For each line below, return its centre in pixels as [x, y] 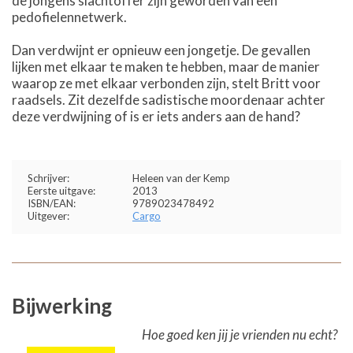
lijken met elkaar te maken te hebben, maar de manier [166, 66]
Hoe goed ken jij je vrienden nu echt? [240, 334]
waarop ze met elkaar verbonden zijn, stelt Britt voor [166, 83]
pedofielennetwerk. [69, 17]
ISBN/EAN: [52, 203]
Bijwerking [62, 305]
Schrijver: [48, 178]
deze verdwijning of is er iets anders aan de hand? [156, 116]
